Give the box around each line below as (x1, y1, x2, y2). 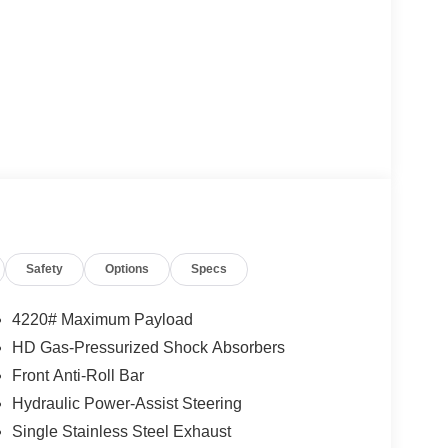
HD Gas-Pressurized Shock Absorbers (11, 338, 285, 356)
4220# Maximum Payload (11, 310, 193, 328)
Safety (26, 261, 64, 276)
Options (105, 261, 150, 276)
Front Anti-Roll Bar (11, 366, 144, 384)
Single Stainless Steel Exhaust (11, 422, 231, 440)
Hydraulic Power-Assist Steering (11, 394, 242, 412)
